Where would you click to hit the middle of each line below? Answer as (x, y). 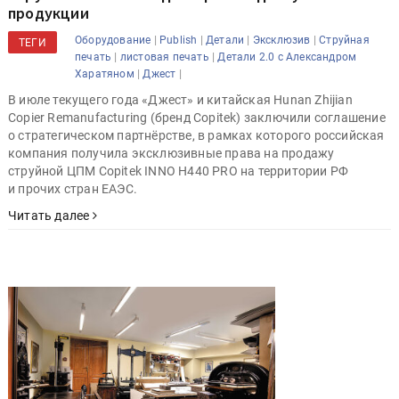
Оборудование (113, 40)
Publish (179, 40)
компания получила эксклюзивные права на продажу (171, 153)
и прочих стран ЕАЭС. (73, 188)
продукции (49, 12)
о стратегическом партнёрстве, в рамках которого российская (196, 135)
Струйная (344, 40)
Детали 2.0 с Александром (287, 57)
